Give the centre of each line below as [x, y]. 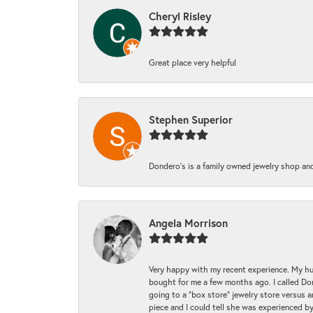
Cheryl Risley [180, 16]
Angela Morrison [188, 223]
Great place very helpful [192, 63]
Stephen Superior [191, 120]
